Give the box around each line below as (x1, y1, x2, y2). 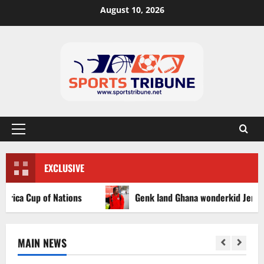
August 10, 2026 (100, 4, 164, 15)
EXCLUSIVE (44, 161, 84, 176)
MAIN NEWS (18, 235, 67, 251)
